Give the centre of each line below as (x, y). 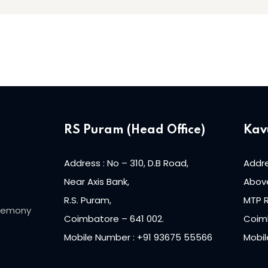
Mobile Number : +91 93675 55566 (138, 237)
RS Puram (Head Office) (135, 131)
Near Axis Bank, (97, 182)
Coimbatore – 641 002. (114, 219)
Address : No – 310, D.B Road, (126, 163)
